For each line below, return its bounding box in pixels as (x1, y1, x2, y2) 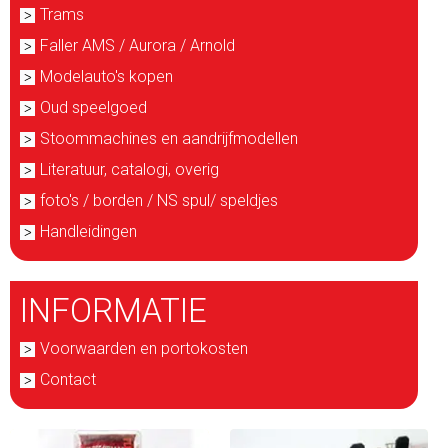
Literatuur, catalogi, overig (40, 160, 219, 179)
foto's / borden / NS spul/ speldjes (40, 191, 278, 210)
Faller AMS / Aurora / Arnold (40, 36, 235, 55)
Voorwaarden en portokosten (40, 339, 248, 358)
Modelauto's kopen (40, 67, 173, 86)
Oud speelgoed (40, 98, 147, 117)
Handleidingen (40, 222, 137, 241)
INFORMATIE (20, 291, 207, 330)
